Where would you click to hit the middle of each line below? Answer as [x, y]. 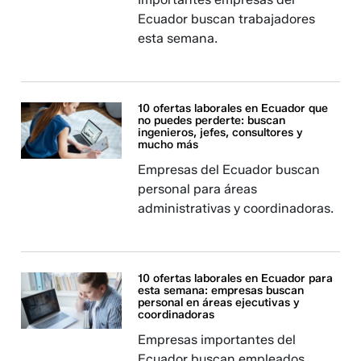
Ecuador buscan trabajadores [227, 19]
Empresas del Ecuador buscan [229, 170]
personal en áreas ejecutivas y [219, 303]
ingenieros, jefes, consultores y [221, 133]
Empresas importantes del [217, 340]
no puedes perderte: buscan [212, 120]
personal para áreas [198, 189]
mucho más [168, 145]
